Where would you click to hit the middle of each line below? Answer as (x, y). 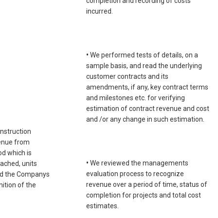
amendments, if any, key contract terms (147, 87)
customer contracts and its (127, 77)
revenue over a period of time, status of (147, 185)
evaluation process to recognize (135, 174)
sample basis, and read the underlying (144, 66)
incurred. (100, 11)
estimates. (102, 206)
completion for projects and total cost (144, 195)
